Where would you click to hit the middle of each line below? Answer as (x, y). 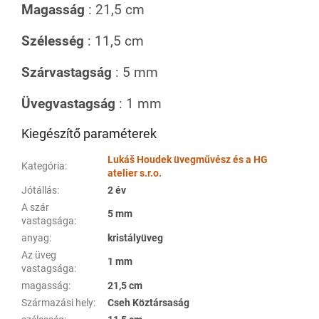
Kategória (43, 166)
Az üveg (39, 255)
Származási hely (57, 302)
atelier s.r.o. (135, 173)
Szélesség (53, 41)
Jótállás (39, 190)
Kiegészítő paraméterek (89, 133)
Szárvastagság (67, 72)
